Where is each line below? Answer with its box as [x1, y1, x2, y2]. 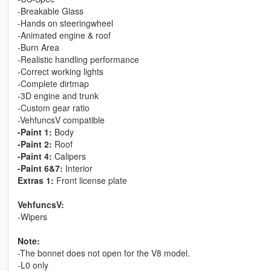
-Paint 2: [17, 138, 52, 151]
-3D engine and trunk [17, 90, 99, 102]
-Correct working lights [17, 65, 103, 78]
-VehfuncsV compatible [17, 114, 105, 126]
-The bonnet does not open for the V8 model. [17, 247, 190, 260]
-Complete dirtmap [17, 77, 89, 90]
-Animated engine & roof [17, 29, 111, 42]
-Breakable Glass [17, 5, 83, 18]
